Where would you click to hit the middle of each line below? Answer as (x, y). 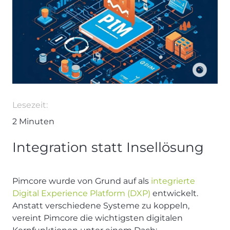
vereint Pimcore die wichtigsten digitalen (98, 218)
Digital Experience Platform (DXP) (82, 193)
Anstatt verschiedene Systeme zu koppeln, (101, 205)
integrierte (173, 181)
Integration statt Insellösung (108, 147)
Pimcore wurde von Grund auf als (82, 181)
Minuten (36, 121)
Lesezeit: (30, 105)
